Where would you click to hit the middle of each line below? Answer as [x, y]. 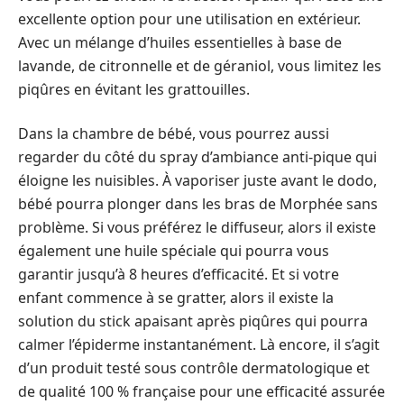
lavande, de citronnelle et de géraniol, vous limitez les [200, 66]
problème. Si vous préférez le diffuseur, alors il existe [197, 227]
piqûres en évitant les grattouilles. [134, 89]
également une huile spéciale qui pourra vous [174, 250]
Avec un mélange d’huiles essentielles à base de [180, 42]
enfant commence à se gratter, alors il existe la [176, 297]
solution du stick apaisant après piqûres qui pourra [193, 321]
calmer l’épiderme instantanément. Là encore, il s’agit [199, 344]
